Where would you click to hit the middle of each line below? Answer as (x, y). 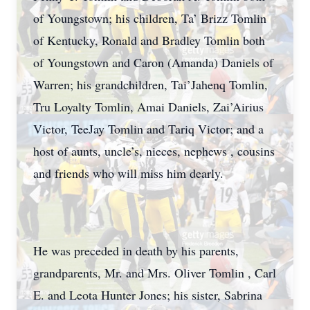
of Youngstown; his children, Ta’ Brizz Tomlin (150, 18)
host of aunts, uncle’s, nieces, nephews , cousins (154, 151)
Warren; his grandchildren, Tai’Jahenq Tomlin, (151, 84)
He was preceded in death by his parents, (136, 250)
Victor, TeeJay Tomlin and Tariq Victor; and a (148, 129)
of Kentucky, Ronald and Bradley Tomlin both (149, 40)
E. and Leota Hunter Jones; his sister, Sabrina (148, 295)
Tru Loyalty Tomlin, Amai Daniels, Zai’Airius (148, 107)
